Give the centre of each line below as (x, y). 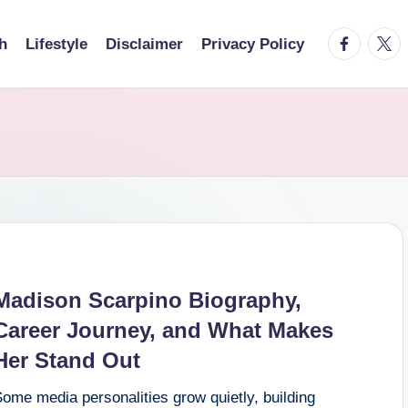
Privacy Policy (253, 44)
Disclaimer (144, 44)
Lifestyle (56, 44)
